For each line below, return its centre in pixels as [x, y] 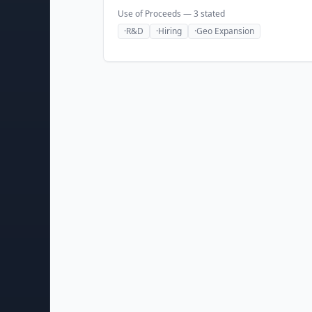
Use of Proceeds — [156, 14]
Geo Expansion [225, 31]
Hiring [170, 31]
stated [212, 14]
